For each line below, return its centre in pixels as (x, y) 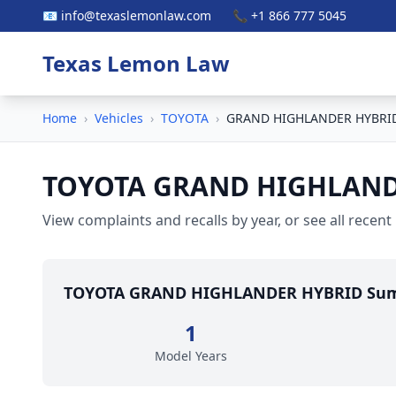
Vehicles (119, 118)
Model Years (191, 356)
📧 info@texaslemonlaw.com (127, 15)
